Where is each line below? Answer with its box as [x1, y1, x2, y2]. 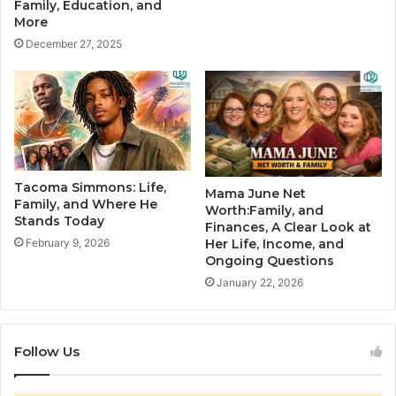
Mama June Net [205, 186, 306, 202]
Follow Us [14, 343, 80, 360]
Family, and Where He [14, 195, 157, 212]
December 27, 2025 [26, 37, 122, 51]
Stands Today [14, 212, 104, 229]
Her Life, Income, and [205, 236, 344, 252]
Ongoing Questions [205, 253, 334, 269]
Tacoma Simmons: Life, [14, 179, 166, 195]
